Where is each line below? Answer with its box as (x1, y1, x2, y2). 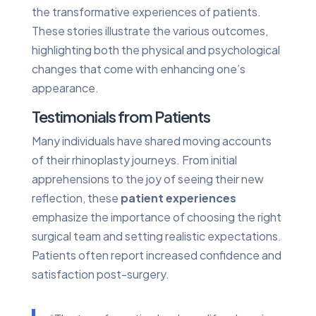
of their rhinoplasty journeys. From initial (31, 152, 237, 167)
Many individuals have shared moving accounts (31, 133, 272, 148)
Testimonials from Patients (31, 106, 210, 126)
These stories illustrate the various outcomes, (31, 23, 268, 38)
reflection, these (31, 190, 121, 205)
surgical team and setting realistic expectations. (31, 228, 281, 243)
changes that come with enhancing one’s (31, 61, 245, 76)
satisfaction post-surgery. (31, 266, 169, 281)
